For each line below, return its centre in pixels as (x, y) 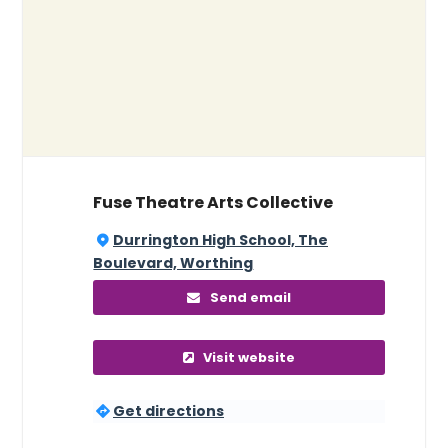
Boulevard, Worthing (173, 263)
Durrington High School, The (220, 240)
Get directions (168, 411)
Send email (250, 298)
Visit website (249, 358)
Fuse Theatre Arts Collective (213, 203)
